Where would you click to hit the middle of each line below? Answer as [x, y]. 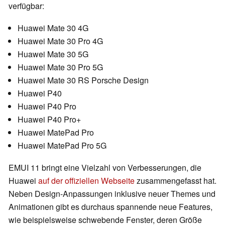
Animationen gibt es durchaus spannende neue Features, [110, 207]
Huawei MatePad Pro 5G [62, 146]
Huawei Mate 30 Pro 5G [60, 67]
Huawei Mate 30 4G [53, 28]
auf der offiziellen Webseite [86, 181]
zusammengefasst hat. [176, 181]
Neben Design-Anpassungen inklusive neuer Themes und [112, 194]
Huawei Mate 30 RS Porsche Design [83, 80]
